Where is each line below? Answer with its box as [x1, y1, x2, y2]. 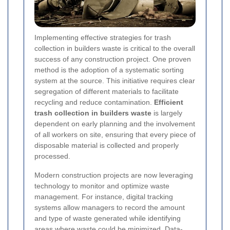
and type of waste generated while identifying [34, 214, 181, 222]
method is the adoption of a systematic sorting [34, 65, 184, 74]
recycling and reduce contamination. [34, 98, 154, 106]
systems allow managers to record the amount [34, 203, 185, 212]
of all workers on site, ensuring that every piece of [34, 130, 196, 139]
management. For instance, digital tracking [34, 192, 173, 201]
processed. [34, 151, 70, 160]
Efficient [154, 98, 183, 106]
